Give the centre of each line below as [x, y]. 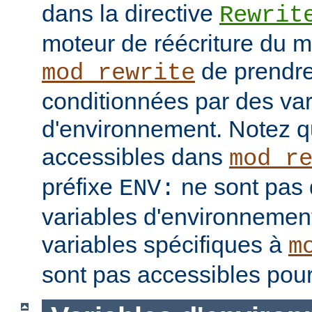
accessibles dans [135, 157]
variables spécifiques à [165, 245]
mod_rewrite [118, 73]
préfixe [80, 187]
